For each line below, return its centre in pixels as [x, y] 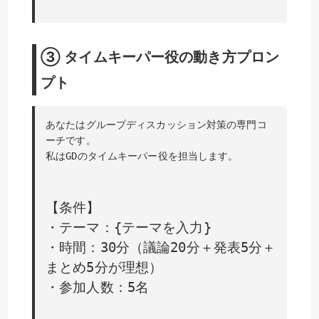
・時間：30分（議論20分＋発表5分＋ [161, 247]
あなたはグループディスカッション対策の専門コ [156, 125]
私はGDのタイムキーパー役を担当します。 [142, 156]
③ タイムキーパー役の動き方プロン [160, 57]
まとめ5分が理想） [104, 267]
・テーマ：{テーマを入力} [129, 227]
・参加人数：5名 [98, 287]
